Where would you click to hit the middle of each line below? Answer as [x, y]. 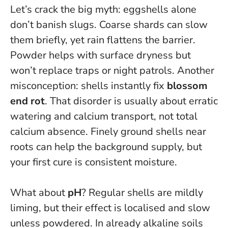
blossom [187, 86]
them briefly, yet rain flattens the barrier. [103, 40]
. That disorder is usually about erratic [131, 101]
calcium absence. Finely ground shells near [108, 132]
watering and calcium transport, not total [104, 117]
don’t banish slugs [52, 25]
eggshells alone [160, 10]
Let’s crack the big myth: [67, 10]
